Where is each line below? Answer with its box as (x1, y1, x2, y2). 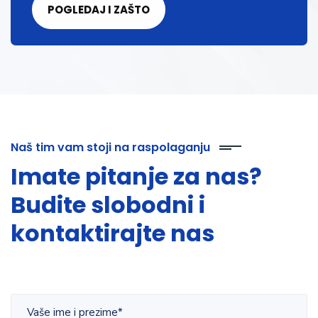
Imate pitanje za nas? (11, 160, 262, 193)
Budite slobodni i (11, 189, 205, 221)
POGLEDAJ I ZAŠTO (48, 2, 150, 18)
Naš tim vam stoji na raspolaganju (11, 139, 210, 156)
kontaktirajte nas (11, 217, 214, 250)
